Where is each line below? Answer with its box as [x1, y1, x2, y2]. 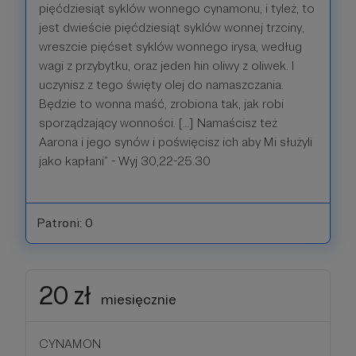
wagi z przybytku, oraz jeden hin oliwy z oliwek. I [39, 58, 295, 73]
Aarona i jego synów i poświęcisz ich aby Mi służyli [39, 134, 312, 149]
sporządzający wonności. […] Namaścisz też [39, 115, 277, 130]
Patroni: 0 [36, 215, 93, 230]
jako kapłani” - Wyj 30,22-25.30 [39, 153, 211, 168]
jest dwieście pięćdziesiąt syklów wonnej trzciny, [39, 20, 304, 35]
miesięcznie [101, 290, 176, 308]
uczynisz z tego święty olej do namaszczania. [39, 77, 284, 92]
